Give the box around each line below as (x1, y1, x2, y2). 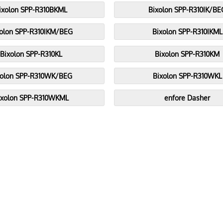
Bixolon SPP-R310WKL (152, 71, 222, 81)
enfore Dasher (164, 93, 211, 103)
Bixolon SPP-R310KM (155, 49, 220, 59)
